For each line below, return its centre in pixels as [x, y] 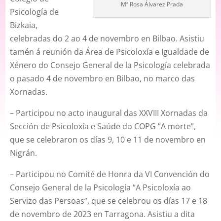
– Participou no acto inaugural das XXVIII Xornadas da [109, 113]
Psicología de [35, 12]
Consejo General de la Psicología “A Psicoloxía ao [101, 188]
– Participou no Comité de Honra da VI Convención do [110, 174]
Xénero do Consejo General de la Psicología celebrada [110, 65]
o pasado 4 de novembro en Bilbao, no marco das [103, 79]
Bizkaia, [24, 25]
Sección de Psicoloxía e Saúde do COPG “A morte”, [103, 127]
